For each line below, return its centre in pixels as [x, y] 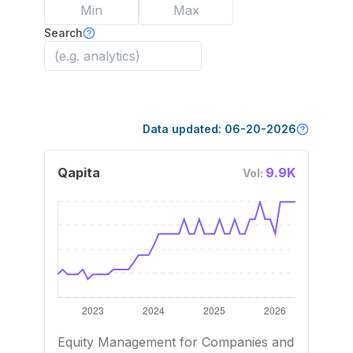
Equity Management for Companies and [176, 342]
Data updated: [184, 129]
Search [63, 33]
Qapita [79, 173]
